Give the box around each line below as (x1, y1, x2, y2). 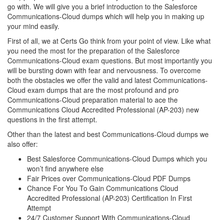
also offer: (7, 139, 38, 149)
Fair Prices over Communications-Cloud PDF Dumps (27, 173, 191, 183)
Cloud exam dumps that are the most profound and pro (7, 85, 179, 95)
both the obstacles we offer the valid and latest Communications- (7, 75, 208, 85)
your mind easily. (7, 21, 59, 31)
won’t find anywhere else (27, 164, 104, 173)
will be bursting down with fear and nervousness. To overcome (7, 65, 201, 75)
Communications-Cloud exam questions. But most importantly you (7, 55, 212, 65)
